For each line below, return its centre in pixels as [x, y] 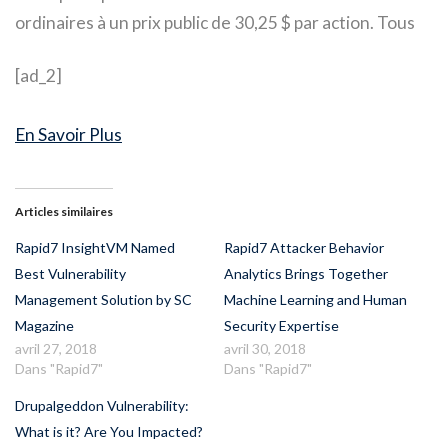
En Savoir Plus [68, 135]
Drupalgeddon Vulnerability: [102, 405]
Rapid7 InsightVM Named [95, 247]
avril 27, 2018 [56, 348]
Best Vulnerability [70, 273]
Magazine [44, 325]
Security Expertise [281, 325]
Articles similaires [64, 211]
